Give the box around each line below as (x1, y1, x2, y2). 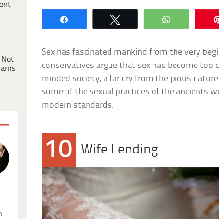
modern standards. (42, 100, 114, 110)
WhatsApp (178, 15, 218, 23)
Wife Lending (81, 142, 159, 157)
